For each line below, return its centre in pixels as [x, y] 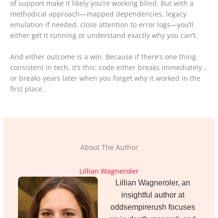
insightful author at [153, 195]
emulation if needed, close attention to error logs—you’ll [102, 24]
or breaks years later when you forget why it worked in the [106, 78]
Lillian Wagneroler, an [153, 182]
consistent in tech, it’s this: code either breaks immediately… [109, 67]
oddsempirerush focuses [153, 207]
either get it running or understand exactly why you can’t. [104, 35]
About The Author [109, 147]
